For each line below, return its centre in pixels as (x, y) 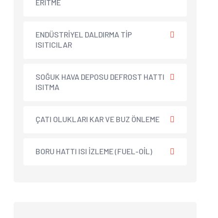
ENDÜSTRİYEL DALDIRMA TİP (84, 34)
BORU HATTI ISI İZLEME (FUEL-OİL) (94, 151)
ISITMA (47, 87)
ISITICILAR (54, 44)
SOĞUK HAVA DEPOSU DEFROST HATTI (100, 76)
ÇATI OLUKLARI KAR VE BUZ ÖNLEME (98, 119)
